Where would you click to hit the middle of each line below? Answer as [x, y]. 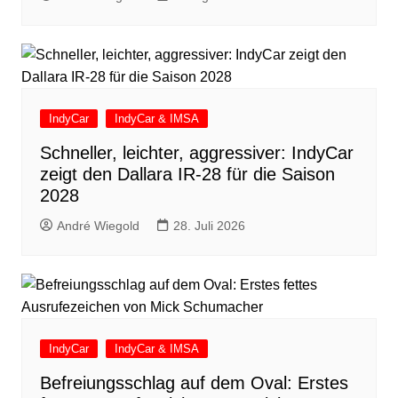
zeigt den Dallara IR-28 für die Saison [187, 175]
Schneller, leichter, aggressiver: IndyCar [196, 153]
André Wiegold [98, 226]
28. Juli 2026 [209, 226]
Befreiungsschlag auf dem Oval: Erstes [194, 383]
